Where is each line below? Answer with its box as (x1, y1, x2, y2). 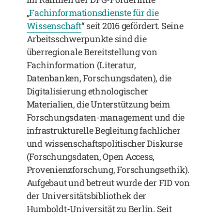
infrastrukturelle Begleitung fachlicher (26, 124, 181, 136)
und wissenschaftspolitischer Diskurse (26, 138, 183, 149)
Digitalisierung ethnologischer (26, 85, 149, 97)
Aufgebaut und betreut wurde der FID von (26, 177, 190, 188)
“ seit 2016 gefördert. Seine (81, 20, 184, 31)
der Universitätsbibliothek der (26, 190, 147, 201)
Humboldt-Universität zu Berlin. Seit (26, 203, 172, 215)
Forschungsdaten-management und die (26, 111, 185, 123)
